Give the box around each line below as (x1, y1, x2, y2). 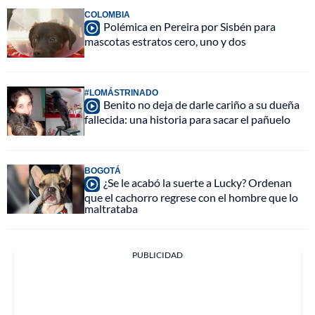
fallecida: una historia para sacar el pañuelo (84, 112, 290, 126)
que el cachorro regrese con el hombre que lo (84, 190, 298, 204)
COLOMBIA (84, 8, 130, 20)
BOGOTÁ (84, 165, 121, 176)
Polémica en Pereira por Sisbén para (103, 19, 276, 33)
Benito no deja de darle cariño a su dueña (103, 97, 300, 111)
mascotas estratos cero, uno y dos (84, 34, 246, 48)
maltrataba (84, 201, 138, 215)
